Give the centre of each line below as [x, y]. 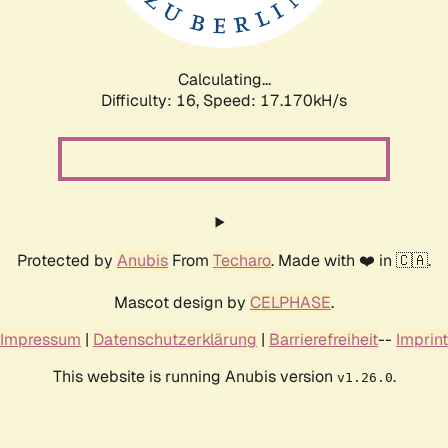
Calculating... [224, 79]
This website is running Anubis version [194, 376]
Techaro [242, 260]
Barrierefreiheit [323, 339]
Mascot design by [182, 302]
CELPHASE [290, 302]
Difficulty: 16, [152, 100]
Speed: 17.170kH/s [275, 100]
